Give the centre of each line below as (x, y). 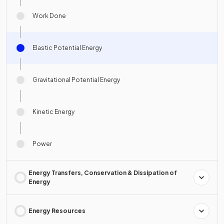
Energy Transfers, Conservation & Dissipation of (103, 173)
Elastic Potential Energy (67, 48)
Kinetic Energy (53, 112)
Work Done (49, 16)
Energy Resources (57, 211)
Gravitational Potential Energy (76, 80)
